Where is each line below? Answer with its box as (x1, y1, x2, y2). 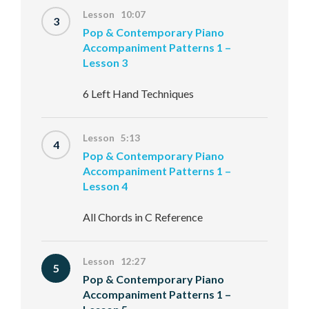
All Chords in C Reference (83, 210, 203, 223)
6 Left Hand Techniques (83, 87, 194, 100)
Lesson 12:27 (83, 256, 146, 267)
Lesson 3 (83, 56, 128, 69)
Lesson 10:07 (83, 9, 146, 20)
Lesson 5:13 (83, 132, 140, 143)
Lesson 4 (83, 179, 128, 192)
